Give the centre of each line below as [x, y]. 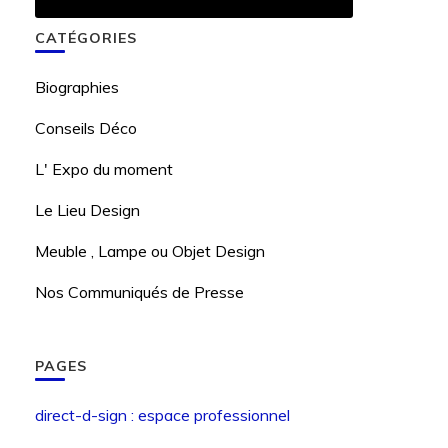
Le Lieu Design [87, 210]
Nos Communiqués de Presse [139, 292]
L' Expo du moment [103, 169]
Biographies [76, 87]
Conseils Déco [85, 128]
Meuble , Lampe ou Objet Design [149, 251]
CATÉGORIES [85, 38]
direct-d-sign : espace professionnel [162, 415]
